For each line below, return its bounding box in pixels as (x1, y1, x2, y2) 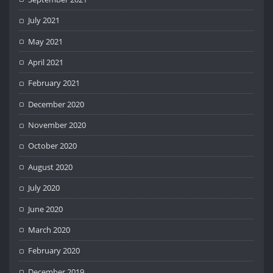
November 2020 (28, 119, 87, 131)
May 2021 (28, 35, 63, 47)
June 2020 (28, 203, 63, 214)
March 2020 (28, 224, 71, 235)
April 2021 (28, 56, 64, 68)
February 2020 (28, 245, 80, 257)
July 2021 (28, 15, 60, 26)
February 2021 (28, 77, 80, 89)
